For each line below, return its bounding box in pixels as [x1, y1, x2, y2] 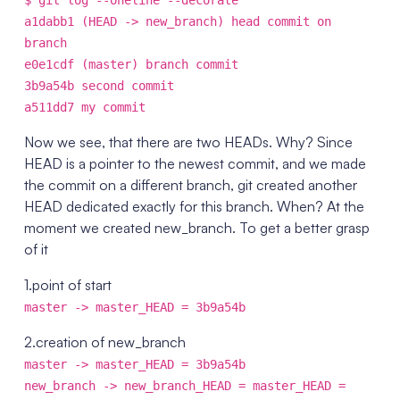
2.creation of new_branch [23, 333, 186, 351]
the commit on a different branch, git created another [23, 176, 357, 194]
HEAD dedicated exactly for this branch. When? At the [23, 197, 364, 215]
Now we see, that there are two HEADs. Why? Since [23, 133, 353, 151]
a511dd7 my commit [23, 100, 146, 114]
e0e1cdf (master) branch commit [23, 57, 238, 71]
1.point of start [23, 276, 112, 294]
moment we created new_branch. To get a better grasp [23, 219, 370, 237]
